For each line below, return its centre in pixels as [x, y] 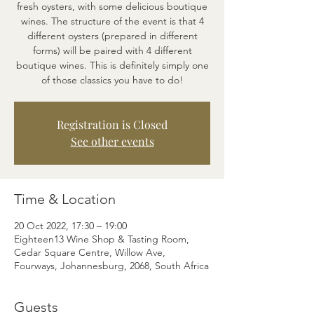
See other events [112, 141]
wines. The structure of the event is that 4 [112, 21]
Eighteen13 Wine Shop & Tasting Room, [102, 239]
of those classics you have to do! [112, 80]
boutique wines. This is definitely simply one [112, 65]
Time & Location [65, 199]
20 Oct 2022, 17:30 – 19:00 [70, 226]
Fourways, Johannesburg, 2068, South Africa [111, 266]
